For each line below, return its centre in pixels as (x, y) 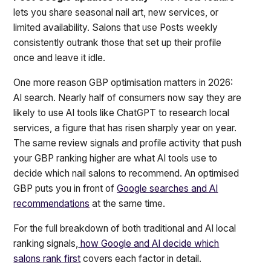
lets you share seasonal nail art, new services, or (116, 13)
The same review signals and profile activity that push (128, 143)
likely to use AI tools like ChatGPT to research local (122, 113)
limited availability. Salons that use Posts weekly (116, 28)
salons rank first (47, 258)
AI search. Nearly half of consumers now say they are (128, 97)
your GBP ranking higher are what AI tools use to (116, 158)
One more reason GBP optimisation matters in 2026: (123, 82)
